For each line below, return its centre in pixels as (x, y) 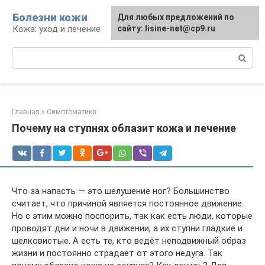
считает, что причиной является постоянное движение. (128, 203)
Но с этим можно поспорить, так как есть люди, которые (132, 216)
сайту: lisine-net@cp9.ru (166, 28)
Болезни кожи (50, 17)
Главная (26, 112)
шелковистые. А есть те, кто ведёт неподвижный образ (129, 241)
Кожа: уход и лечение (56, 29)
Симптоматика (72, 112)
